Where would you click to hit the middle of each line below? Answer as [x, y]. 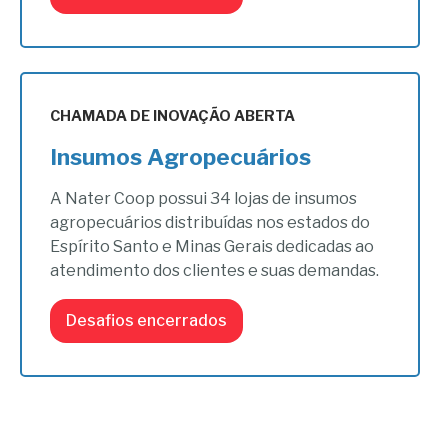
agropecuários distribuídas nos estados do [210, 223]
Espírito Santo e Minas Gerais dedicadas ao [212, 247]
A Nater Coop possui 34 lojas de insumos [204, 199]
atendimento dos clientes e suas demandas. [215, 271]
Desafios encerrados [147, 321]
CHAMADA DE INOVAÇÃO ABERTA [173, 116]
